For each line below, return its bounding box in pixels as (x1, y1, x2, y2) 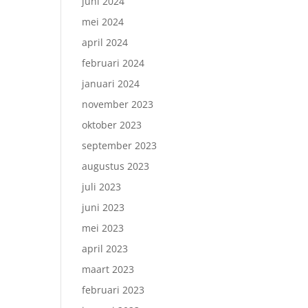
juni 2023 (82, 201, 125, 214)
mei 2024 (82, 15, 124, 28)
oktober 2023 (82, 118, 142, 131)
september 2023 (82, 139, 157, 152)
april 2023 (82, 242, 129, 255)
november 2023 (82, 98, 154, 111)
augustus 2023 (82, 159, 150, 173)
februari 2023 (82, 283, 145, 296)
